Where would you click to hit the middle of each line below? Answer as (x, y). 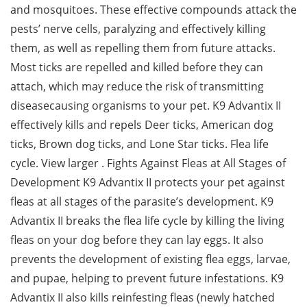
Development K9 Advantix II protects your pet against (148, 183)
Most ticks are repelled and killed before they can (137, 67)
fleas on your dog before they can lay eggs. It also (137, 240)
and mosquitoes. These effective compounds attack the (153, 10)
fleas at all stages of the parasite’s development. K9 (142, 202)
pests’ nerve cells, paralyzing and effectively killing (138, 29)
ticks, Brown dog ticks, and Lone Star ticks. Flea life (139, 144)
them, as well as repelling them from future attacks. (143, 48)
